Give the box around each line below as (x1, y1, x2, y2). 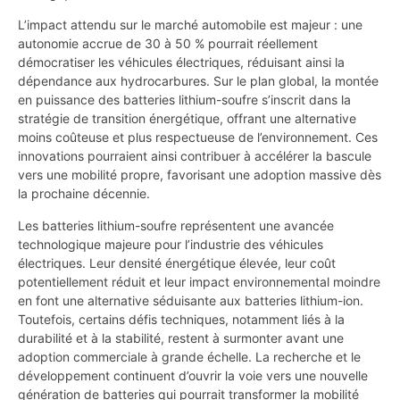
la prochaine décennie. (18, 186, 150, 202)
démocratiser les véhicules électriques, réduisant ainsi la (18, 54, 345, 71)
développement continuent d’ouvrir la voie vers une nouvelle (18, 367, 368, 383)
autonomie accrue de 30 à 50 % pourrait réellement (18, 36, 318, 52)
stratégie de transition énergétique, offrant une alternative (18, 111, 356, 127)
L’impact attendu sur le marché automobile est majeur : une (18, 17, 362, 33)
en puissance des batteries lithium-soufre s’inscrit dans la (18, 92, 351, 108)
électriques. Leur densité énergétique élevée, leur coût (18, 254, 336, 271)
